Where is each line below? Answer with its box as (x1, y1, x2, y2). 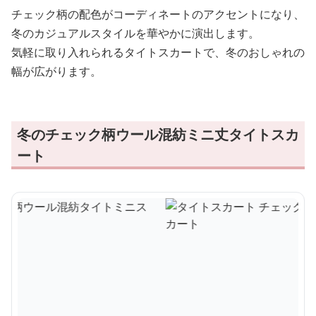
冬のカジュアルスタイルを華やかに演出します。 (11, 25, 260, 41)
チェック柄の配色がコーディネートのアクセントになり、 (11, 6, 305, 22)
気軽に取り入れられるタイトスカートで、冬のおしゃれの (11, 44, 305, 60)
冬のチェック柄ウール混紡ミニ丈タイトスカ (17, 125, 299, 144)
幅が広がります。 (11, 63, 102, 79)
